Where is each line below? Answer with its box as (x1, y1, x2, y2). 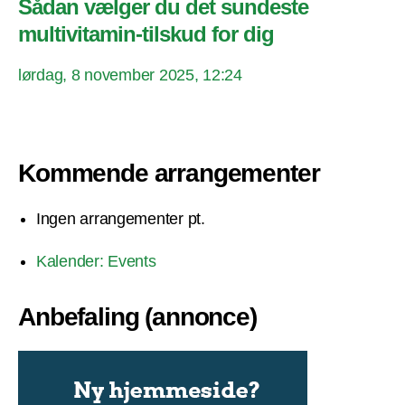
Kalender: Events (36, 251, 156, 270)
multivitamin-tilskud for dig (18, 21, 275, 46)
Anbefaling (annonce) (18, 302, 257, 331)
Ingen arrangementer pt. (36, 209, 205, 228)
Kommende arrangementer (18, 158, 320, 187)
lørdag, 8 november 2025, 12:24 (18, 65, 242, 84)
